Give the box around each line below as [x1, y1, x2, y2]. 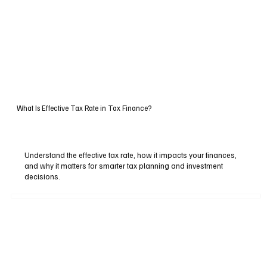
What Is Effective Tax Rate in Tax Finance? [16, 103, 151, 113]
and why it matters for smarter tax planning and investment [24, 160, 223, 170]
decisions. [24, 171, 61, 181]
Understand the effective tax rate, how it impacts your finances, [24, 150, 237, 160]
